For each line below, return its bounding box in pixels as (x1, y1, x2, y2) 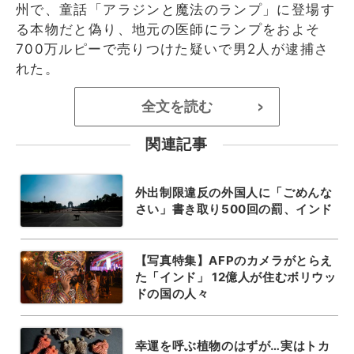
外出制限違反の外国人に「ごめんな (134, 184, 333, 200)
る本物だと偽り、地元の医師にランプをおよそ (16, 21, 321, 37)
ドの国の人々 (134, 286, 209, 301)
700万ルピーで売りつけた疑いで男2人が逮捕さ (16, 40, 330, 57)
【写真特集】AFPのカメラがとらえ (134, 253, 333, 268)
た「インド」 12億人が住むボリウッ (134, 269, 337, 284)
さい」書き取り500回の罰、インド (134, 201, 333, 217)
